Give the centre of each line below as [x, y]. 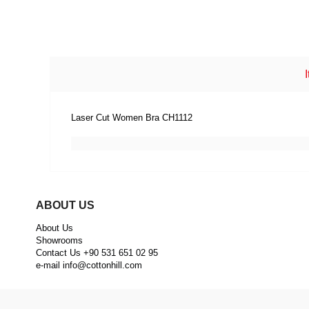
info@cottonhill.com [102, 265]
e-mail [49, 265]
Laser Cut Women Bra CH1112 [132, 118]
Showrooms [59, 240]
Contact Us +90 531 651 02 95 [97, 253]
